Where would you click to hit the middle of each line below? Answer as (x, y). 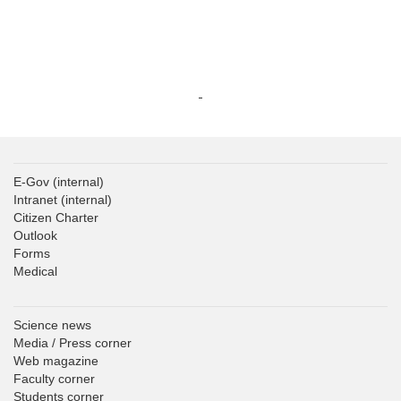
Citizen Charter (56, 218)
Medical (35, 272)
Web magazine (56, 361)
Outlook (35, 236)
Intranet (35, 200)
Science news (52, 325)
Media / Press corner (73, 343)
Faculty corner (54, 379)
